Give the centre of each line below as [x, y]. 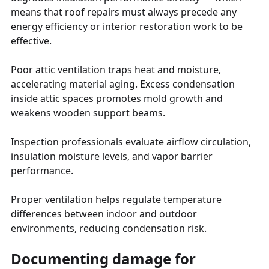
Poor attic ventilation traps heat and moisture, [116, 69]
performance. [42, 170]
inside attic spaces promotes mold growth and [117, 98]
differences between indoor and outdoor [104, 213]
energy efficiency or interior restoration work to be [127, 26]
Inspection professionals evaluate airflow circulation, [131, 141]
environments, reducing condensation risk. [109, 228]
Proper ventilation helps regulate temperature [116, 199]
